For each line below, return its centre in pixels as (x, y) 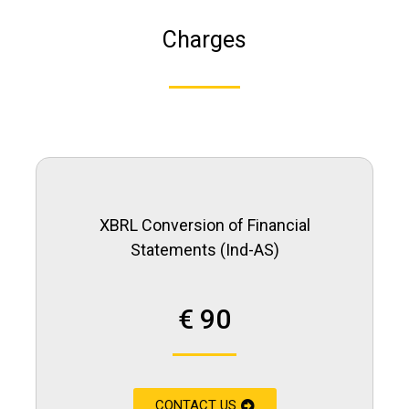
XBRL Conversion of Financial (204, 225)
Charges (204, 40)
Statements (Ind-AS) (204, 250)
